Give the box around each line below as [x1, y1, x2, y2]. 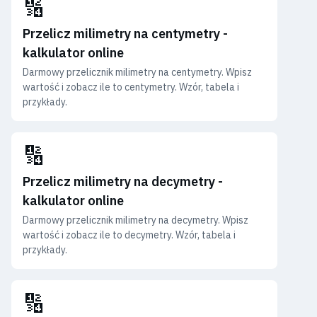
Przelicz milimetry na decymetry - [23, 173, 223, 190]
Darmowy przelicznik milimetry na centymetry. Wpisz [23, 65, 252, 79]
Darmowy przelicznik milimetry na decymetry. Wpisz [23, 213, 248, 226]
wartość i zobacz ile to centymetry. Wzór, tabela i [23, 80, 239, 93]
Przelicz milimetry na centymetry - [23, 25, 228, 42]
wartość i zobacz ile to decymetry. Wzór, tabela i [23, 228, 236, 241]
